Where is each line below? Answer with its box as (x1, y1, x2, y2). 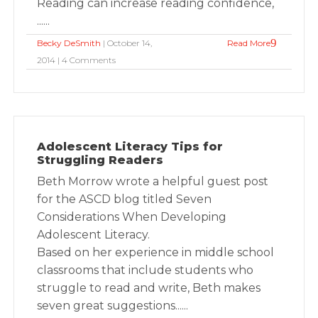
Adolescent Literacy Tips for (37, 140, 224, 153)
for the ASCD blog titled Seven (37, 192, 212, 206)
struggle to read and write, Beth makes (37, 281, 261, 295)
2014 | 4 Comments (37, 55, 116, 65)
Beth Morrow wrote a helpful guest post (37, 175, 269, 188)
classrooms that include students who (37, 263, 254, 277)
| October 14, (101, 38, 153, 48)
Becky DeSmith (37, 38, 102, 48)
